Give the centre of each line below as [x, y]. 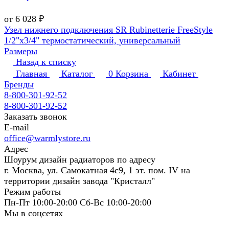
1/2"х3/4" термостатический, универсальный [92, 41]
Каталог [77, 74]
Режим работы [32, 192]
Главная [31, 74]
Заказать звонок [36, 117]
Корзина [132, 74]
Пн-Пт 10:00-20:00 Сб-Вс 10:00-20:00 [78, 203]
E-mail [17, 128]
